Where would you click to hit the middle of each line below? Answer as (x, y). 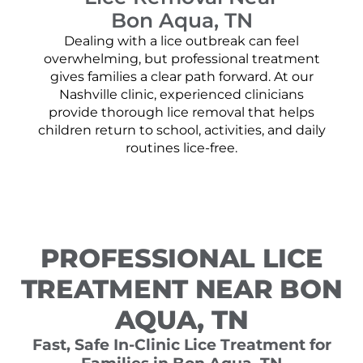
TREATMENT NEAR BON (181, 289)
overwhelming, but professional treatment (181, 58)
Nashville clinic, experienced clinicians (181, 94)
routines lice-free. (181, 147)
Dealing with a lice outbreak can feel (181, 41)
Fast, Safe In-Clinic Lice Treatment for (181, 345)
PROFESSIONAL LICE (181, 258)
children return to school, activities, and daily (181, 130)
